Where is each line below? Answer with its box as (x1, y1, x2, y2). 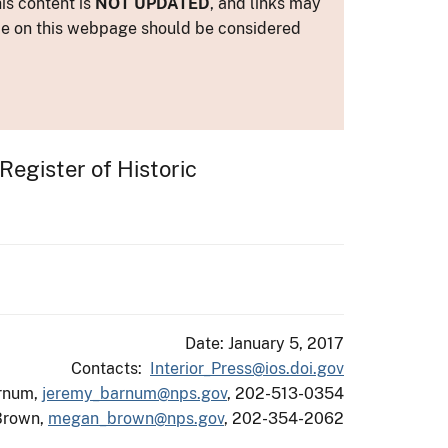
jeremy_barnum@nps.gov (42, 383, 227, 403)
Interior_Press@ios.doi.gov (150, 358, 344, 378)
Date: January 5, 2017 (185, 333, 344, 353)
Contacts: (71, 358, 150, 378)
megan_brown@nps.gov (48, 408, 224, 428)
